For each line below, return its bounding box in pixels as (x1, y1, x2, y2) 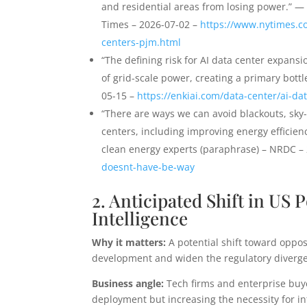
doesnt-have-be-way (101, 160, 195, 174)
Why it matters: (92, 236, 167, 249)
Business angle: (92, 277, 164, 291)
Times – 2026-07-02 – (101, 18, 201, 32)
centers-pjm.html (101, 36, 182, 49)
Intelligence (92, 206, 188, 231)
